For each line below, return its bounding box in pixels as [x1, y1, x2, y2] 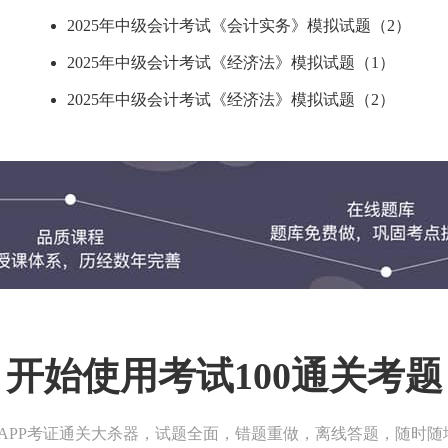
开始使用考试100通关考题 [5, 355, 443, 397]
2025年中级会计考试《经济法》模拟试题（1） [67, 54, 396, 71]
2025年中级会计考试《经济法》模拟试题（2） [67, 91, 396, 108]
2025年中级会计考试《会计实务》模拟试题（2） [67, 17, 412, 34]
